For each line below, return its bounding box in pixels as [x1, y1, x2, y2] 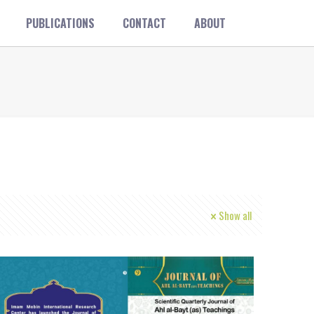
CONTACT [123, 14, 167, 32]
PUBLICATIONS [26, 14, 95, 32]
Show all [219, 207, 252, 223]
